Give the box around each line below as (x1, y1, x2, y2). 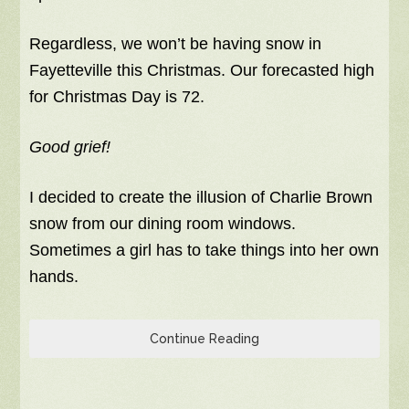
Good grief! (29, 138, 111, 157)
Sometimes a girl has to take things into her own (29, 241, 380, 260)
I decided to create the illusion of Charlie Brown (29, 188, 373, 207)
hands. (29, 267, 84, 287)
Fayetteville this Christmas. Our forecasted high (29, 61, 375, 80)
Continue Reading (150, 331, 259, 347)
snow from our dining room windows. (29, 215, 297, 234)
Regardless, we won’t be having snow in (29, 35, 322, 54)
